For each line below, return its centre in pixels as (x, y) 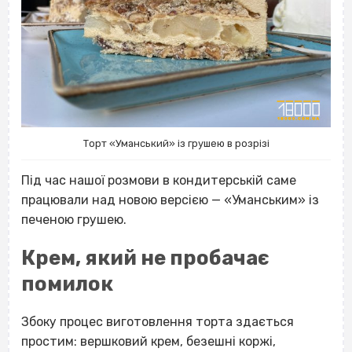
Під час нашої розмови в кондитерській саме (159, 180)
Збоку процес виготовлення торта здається (158, 321)
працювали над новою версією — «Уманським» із (170, 200)
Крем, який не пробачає (145, 257)
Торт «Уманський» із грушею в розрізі (176, 143)
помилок (67, 283)
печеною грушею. (75, 219)
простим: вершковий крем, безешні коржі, (148, 341)
